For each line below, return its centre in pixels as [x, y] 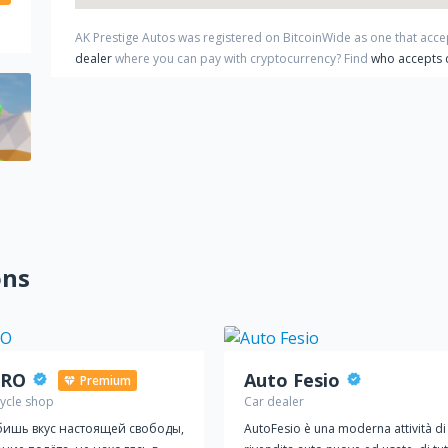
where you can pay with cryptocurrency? [228, 58]
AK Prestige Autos [125, 37]
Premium [105, 380]
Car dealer [274, 401]
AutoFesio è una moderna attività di [345, 428]
